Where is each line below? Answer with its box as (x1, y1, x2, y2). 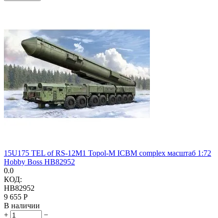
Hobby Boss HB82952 (4, 157, 75, 166)
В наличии (4, 201, 40, 210)
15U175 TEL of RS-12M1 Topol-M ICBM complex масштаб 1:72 (4, 148, 211, 157)
